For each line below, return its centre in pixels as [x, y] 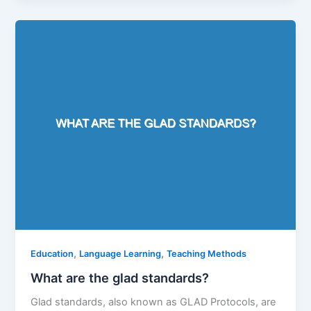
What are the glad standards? [120, 277]
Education [52, 253]
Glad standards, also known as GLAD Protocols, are [153, 302]
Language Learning [120, 253]
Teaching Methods [207, 253]
